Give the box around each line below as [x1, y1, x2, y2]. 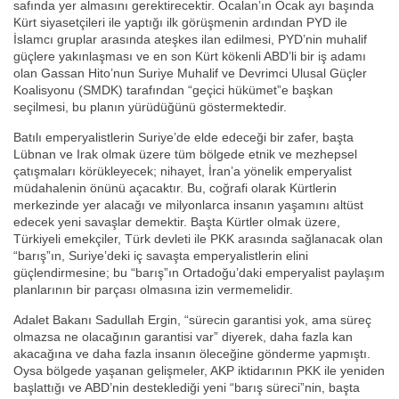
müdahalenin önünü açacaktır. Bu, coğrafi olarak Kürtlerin [13, 181, 337, 196]
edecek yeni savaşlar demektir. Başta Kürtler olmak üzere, [13, 215, 340, 230]
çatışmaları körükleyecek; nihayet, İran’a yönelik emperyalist [13, 164, 352, 179]
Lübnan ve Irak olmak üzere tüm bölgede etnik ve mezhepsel [13, 147, 357, 162]
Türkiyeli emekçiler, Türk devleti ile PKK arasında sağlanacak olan [13, 232, 383, 247]
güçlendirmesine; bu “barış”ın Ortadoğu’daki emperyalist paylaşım [13, 265, 385, 281]
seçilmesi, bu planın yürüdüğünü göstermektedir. [13, 100, 287, 115]
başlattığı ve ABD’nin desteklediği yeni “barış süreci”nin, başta [13, 380, 360, 395]
